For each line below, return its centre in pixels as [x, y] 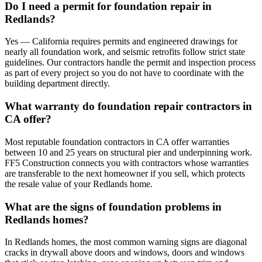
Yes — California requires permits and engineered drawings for [121, 42]
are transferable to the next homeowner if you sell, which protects [125, 173]
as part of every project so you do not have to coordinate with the [124, 73]
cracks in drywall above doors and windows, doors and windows [125, 253]
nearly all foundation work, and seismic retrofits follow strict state [125, 52]
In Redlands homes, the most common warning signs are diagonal [126, 242]
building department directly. [57, 84]
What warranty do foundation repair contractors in [128, 106]
